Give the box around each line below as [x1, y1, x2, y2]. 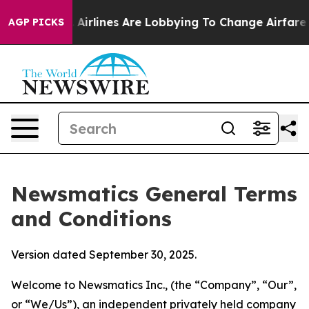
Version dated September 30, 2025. [11, 248, 197, 261]
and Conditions [11, 206, 172, 232]
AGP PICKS [8, 16, 64, 28]
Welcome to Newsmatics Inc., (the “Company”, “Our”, [11, 278, 297, 292]
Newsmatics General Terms [11, 181, 297, 207]
